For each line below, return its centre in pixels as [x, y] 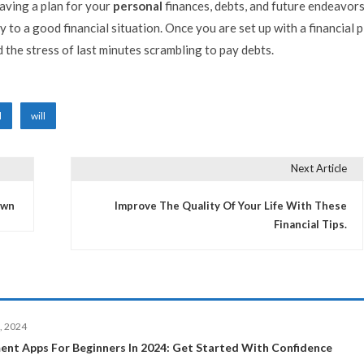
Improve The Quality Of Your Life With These [230, 205]
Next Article [318, 169]
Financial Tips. [310, 224]
